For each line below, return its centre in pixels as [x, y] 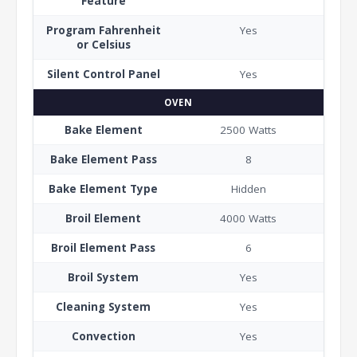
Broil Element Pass [103, 247]
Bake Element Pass [103, 159]
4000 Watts [248, 218]
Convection [103, 336]
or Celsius [103, 44]
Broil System [103, 277]
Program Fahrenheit [103, 30]
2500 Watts [248, 129]
